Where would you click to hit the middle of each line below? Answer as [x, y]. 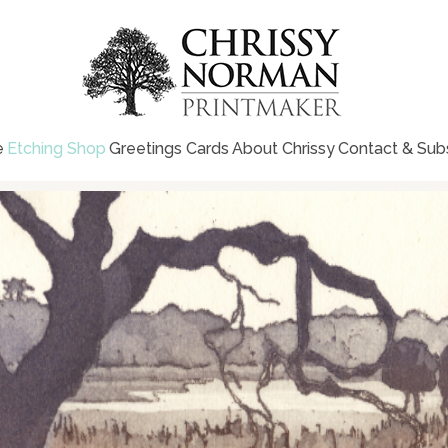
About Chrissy [283, 148]
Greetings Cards [169, 148]
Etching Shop [56, 148]
